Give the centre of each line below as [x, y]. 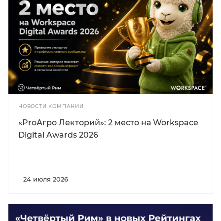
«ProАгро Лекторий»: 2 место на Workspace [108, 122]
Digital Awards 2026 [58, 135]
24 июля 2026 [46, 179]
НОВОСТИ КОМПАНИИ [51, 106]
